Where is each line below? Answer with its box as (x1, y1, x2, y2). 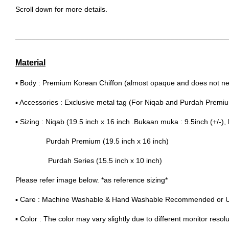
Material (15, 58, 45, 67)
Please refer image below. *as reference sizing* (15, 176, 168, 185)
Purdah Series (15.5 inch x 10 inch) (15, 156, 162, 165)
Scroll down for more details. (15, 5, 107, 14)
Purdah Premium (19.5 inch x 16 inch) (15, 137, 169, 146)
